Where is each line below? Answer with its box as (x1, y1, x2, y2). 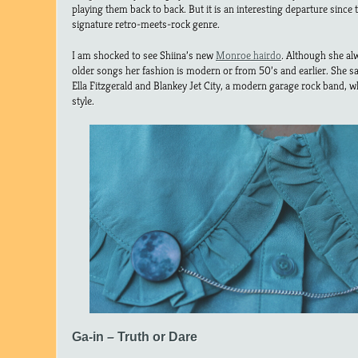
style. (72, 93, 94, 108)
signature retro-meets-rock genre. (72, 16, 220, 31)
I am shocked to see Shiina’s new (72, 47, 216, 62)
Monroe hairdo (216, 47, 281, 62)
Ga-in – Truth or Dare (72, 330, 197, 344)
